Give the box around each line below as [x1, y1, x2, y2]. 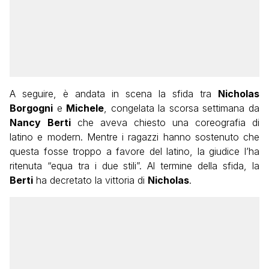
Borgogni [10, 102, 53, 115]
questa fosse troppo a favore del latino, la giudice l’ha [10, 145, 259, 158]
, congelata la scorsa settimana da [104, 102, 260, 115]
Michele [66, 102, 104, 115]
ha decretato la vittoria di [33, 174, 148, 187]
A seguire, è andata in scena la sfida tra [10, 88, 218, 100]
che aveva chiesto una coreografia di [71, 116, 259, 129]
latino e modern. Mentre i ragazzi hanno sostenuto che [10, 131, 259, 144]
